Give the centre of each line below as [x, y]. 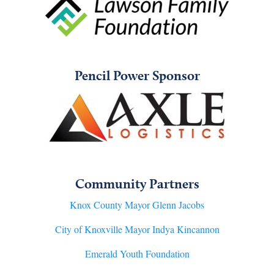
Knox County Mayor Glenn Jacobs [137, 205]
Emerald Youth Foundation [137, 254]
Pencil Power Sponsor [137, 76]
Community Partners [137, 184]
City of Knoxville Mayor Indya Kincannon [137, 229]
